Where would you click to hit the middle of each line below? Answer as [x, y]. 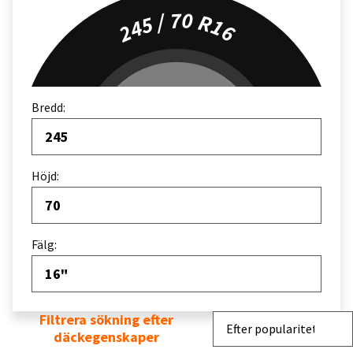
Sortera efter [246, 319]
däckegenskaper [106, 337]
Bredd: [48, 108]
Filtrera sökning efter [106, 320]
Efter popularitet [272, 329]
